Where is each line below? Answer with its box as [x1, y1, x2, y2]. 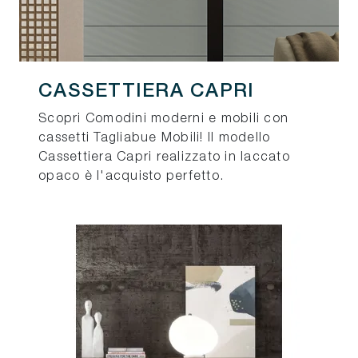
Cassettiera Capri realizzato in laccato [38, 152, 290, 164]
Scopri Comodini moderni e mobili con [38, 113, 288, 125]
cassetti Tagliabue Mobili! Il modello [38, 133, 271, 145]
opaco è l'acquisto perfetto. [38, 171, 224, 183]
